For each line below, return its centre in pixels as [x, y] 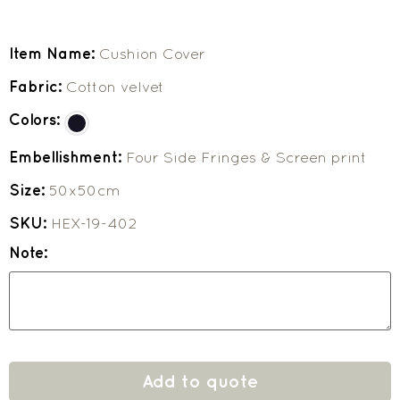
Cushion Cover [152, 53]
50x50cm [85, 190]
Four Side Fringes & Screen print [246, 157]
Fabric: [37, 86]
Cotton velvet [115, 86]
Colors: [37, 119]
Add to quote [200, 381]
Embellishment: [67, 157]
